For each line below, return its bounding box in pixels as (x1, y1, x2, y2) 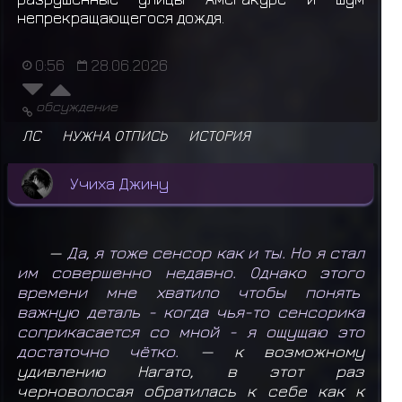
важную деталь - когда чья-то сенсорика (16, 301, 365, 322)
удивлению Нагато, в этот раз (16, 361, 365, 381)
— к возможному (179, 341, 365, 362)
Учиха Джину (69, 173, 169, 194)
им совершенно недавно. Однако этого (16, 262, 365, 283)
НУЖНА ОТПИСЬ (62, 125, 167, 144)
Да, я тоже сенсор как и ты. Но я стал (66, 242, 365, 263)
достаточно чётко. (16, 341, 179, 362)
